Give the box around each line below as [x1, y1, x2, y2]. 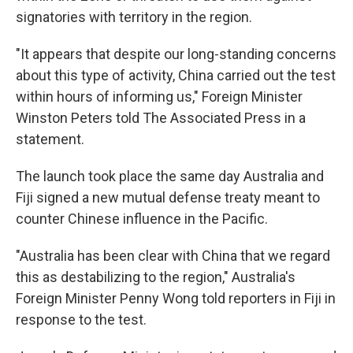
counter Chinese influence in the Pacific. [16, 210, 268, 227]
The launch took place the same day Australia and [16, 168, 324, 184]
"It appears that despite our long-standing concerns [16, 46, 336, 62]
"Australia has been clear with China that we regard [16, 247, 330, 264]
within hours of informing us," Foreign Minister [16, 88, 303, 105]
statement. [16, 131, 84, 147]
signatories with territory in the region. [16, 9, 252, 25]
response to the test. [16, 311, 147, 328]
